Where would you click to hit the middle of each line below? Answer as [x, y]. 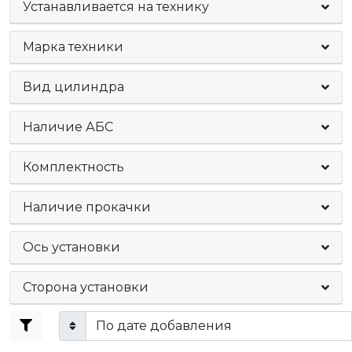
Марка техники [73, 47]
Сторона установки [86, 287]
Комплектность [73, 167]
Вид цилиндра [73, 87]
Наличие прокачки [87, 207]
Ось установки [71, 247]
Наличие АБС [68, 127]
